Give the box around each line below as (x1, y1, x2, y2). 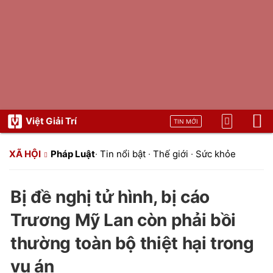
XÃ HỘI (9, 148, 41, 160)
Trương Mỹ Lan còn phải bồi (10, 210, 236, 230)
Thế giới (153, 148, 188, 160)
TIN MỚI (174, 118, 198, 125)
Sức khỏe (196, 148, 236, 160)
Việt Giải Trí (26, 115, 77, 127)
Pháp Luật (51, 148, 95, 160)
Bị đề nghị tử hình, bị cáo (10, 186, 210, 207)
